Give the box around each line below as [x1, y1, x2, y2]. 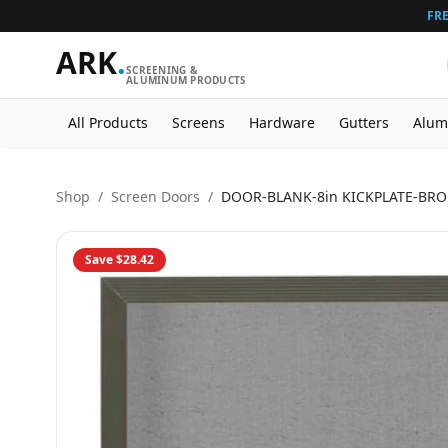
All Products [68, 113, 148, 132]
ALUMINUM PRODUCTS [126, 73, 247, 87]
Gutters [339, 113, 389, 132]
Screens [172, 113, 225, 132]
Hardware [249, 113, 315, 132]
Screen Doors [111, 187, 200, 206]
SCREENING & [126, 63, 198, 77]
